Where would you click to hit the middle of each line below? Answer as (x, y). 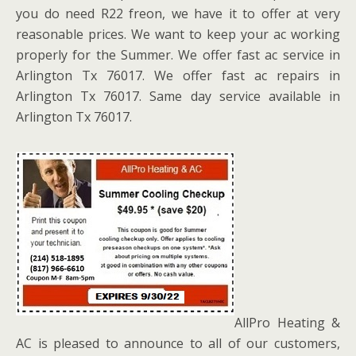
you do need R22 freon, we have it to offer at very (178, 13)
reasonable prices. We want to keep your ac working (178, 34)
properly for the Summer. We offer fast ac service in (178, 54)
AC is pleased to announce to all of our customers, (178, 343)
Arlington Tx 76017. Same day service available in (178, 96)
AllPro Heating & (287, 322)
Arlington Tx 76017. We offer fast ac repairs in (178, 75)
